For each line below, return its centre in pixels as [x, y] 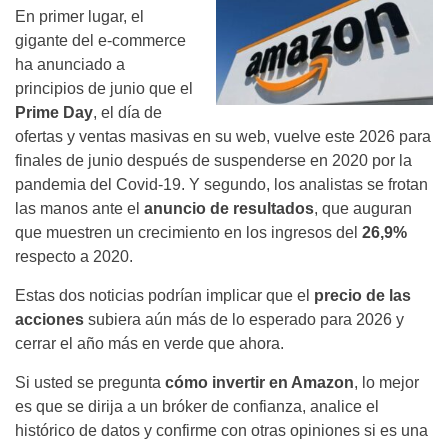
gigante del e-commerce [100, 41]
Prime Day [54, 113]
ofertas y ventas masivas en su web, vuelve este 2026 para [223, 137]
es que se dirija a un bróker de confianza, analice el [197, 407]
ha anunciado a [70, 65]
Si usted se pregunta [90, 383]
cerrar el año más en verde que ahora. [149, 344]
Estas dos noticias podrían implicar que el [164, 296]
